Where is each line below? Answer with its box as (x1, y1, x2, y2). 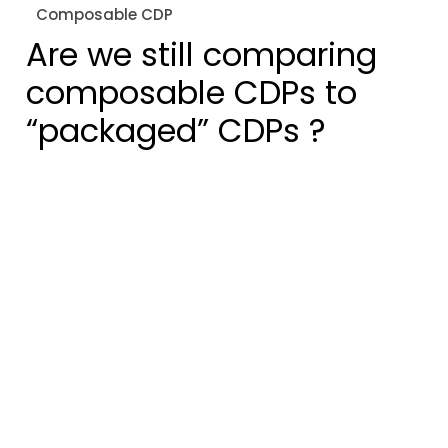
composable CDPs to (26, 69, 357, 115)
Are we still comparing (26, 31, 377, 77)
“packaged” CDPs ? (26, 107, 326, 153)
